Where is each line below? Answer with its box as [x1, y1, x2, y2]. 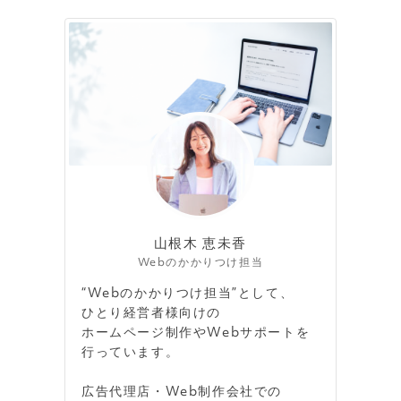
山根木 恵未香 [153, 228, 248, 260]
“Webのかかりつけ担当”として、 [81, 279, 294, 308]
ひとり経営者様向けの [81, 299, 221, 328]
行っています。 [81, 338, 180, 367]
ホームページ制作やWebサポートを [81, 319, 311, 347]
